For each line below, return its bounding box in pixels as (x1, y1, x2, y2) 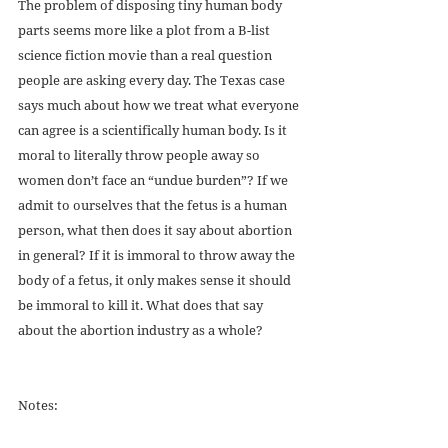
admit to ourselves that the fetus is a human (18, 196, 290, 215)
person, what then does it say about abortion (18, 221, 295, 240)
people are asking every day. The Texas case (18, 71, 288, 90)
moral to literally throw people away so (18, 146, 263, 165)
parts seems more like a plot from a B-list (18, 21, 273, 40)
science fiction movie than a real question (18, 46, 275, 65)
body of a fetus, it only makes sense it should (18, 271, 294, 290)
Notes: (18, 396, 58, 415)
